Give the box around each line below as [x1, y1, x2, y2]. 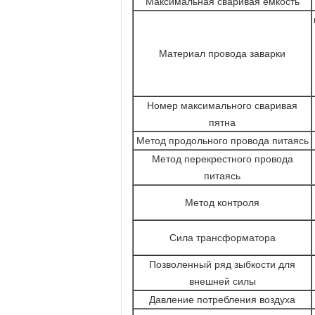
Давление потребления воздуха [149, 294, 295, 305]
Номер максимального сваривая [147, 100, 297, 111]
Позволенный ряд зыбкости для [149, 259, 295, 270]
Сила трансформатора [169, 232, 276, 243]
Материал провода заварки [159, 48, 285, 59]
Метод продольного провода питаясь [136, 135, 309, 146]
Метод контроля [185, 197, 259, 208]
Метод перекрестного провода [151, 153, 293, 165]
